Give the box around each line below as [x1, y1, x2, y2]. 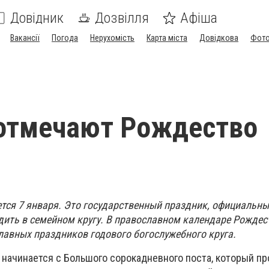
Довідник [10, 10, 64, 26]
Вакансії [10, 33, 40, 43]
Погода [52, 33, 78, 43]
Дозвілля [95, 10, 149, 26]
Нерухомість [90, 33, 134, 43]
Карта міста [147, 33, 187, 43]
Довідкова [199, 33, 238, 43]
